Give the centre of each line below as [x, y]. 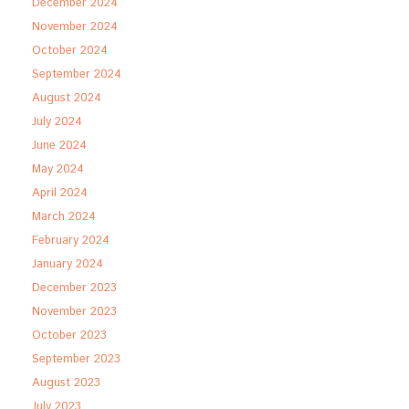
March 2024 [64, 216]
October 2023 [69, 335]
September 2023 [76, 359]
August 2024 [67, 98]
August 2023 [66, 383]
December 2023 [74, 288]
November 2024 [75, 26]
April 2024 [60, 193]
